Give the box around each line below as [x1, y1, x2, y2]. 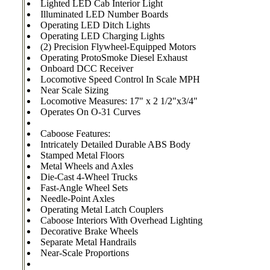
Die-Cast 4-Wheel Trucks [40, 171, 137, 182]
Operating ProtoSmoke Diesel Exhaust [40, 52, 187, 63]
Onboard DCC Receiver [40, 63, 133, 74]
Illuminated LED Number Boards [40, 8, 168, 19]
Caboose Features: [40, 128, 110, 139]
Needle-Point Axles [40, 193, 115, 204]
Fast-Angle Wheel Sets [40, 182, 128, 193]
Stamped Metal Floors [40, 149, 124, 160]
